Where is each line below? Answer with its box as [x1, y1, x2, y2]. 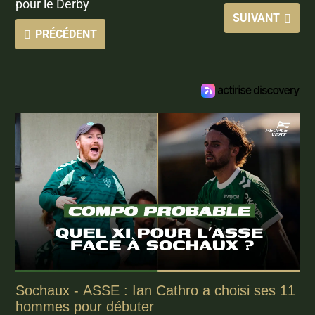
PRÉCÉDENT [35, 27, 98, 41]
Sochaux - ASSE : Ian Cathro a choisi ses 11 [15, 283, 296, 299]
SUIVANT [232, 11, 280, 25]
